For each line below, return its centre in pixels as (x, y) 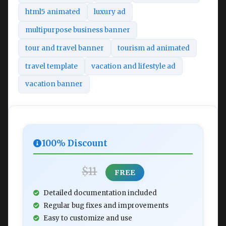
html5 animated (52, 12)
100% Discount (75, 143)
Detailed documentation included (100, 193)
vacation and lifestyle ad (134, 66)
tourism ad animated (154, 48)
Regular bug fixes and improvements (106, 205)
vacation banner (54, 84)
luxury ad (110, 12)
